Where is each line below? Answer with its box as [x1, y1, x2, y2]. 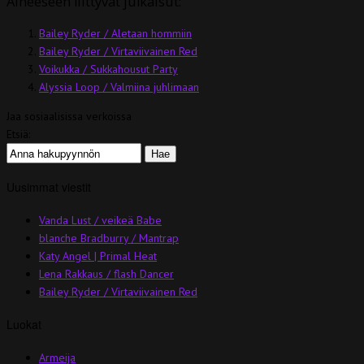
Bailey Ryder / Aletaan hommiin [39, 25, 192, 41]
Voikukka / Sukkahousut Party [39, 61, 178, 76]
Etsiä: [6, 126, 30, 141]
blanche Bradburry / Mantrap [39, 230, 179, 245]
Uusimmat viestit [6, 179, 91, 196]
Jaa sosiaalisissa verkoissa [6, 108, 132, 123]
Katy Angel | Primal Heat [39, 248, 157, 263]
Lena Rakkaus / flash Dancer [39, 266, 174, 281]
